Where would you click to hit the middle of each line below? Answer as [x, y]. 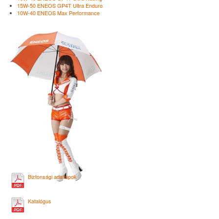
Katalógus [40, 201]
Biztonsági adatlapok [52, 176]
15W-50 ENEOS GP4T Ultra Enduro [60, 5]
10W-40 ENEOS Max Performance [58, 12]
